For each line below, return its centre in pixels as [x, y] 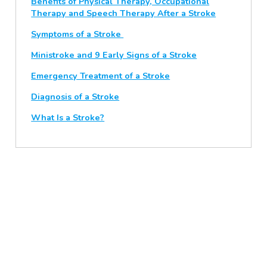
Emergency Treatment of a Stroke [101, 76]
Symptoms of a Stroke [77, 34]
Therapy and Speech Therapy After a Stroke [124, 13]
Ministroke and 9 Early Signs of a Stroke [114, 55]
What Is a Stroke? [68, 118]
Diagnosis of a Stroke [75, 97]
